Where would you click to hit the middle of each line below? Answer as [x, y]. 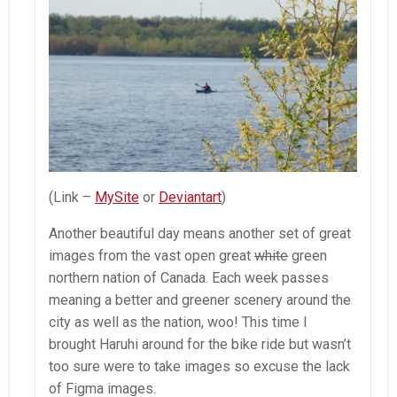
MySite [117, 197]
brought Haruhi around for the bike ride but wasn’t [200, 344]
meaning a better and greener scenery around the [200, 300]
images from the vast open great [152, 255]
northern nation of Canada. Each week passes [189, 277]
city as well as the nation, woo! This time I [178, 322]
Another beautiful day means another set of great [200, 233]
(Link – [72, 197]
